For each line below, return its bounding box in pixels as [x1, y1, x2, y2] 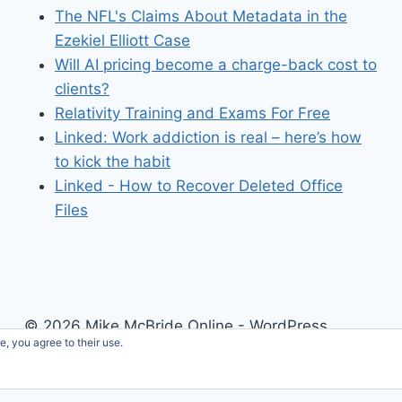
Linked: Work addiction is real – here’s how [55, 127, 362, 146]
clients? [55, 79, 109, 98]
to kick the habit [55, 152, 170, 170]
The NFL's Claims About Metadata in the [55, 6, 347, 25]
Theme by [24, 341, 101, 359]
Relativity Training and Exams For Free [55, 103, 330, 122]
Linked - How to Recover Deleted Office [55, 176, 343, 195]
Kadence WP [101, 341, 194, 359]
